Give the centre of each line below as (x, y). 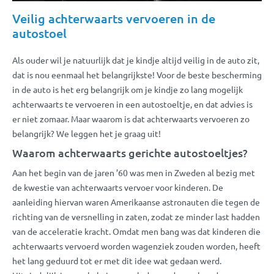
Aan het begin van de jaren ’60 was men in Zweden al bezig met (134, 172)
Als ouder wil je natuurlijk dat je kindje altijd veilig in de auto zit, (136, 60)
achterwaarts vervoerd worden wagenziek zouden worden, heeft (136, 246)
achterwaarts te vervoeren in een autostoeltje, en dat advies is (132, 104)
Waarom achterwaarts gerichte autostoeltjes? (130, 152)
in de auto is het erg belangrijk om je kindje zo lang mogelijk (128, 89)
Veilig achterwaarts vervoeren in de (114, 18)
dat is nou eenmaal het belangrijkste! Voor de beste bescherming (137, 74)
